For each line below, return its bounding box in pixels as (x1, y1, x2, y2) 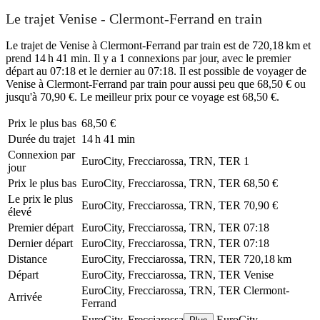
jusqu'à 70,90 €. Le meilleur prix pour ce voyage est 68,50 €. (6, 90, 279, 103)
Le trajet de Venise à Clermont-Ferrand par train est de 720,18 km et (6, 39, 311, 51)
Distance (8, 252, 47, 265)
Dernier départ (8, 236, 73, 249)
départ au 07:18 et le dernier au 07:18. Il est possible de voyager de (6, 64, 306, 77)
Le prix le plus (8, 192, 73, 205)
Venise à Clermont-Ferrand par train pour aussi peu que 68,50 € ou (6, 77, 306, 90)
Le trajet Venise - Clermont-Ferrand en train (6, 11, 262, 27)
